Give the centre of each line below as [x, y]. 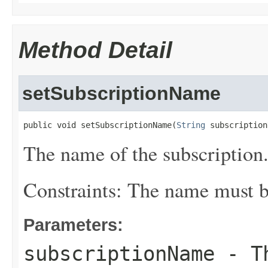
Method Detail [95, 50]
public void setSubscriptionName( [100, 125]
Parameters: [73, 225]
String [191, 125]
